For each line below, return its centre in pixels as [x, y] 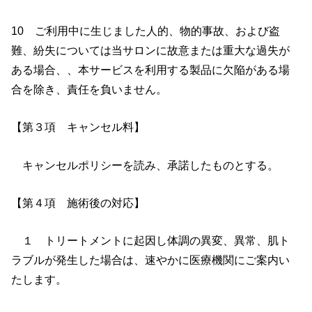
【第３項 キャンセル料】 [78, 127]
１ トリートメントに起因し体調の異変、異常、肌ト [151, 241]
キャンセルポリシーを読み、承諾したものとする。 [145, 165]
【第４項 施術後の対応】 [78, 202]
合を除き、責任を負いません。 [89, 89]
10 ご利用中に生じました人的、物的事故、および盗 [146, 30]
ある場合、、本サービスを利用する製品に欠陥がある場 [151, 69]
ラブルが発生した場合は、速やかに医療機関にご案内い [151, 260]
